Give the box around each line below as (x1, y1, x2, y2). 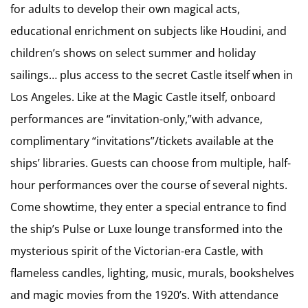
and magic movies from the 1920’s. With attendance (10, 287, 278, 302)
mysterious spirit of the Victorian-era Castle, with (10, 243, 263, 258)
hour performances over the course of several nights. (10, 177, 287, 192)
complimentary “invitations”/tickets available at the (10, 133, 274, 148)
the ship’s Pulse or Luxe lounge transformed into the (10, 221, 283, 236)
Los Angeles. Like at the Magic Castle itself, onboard (10, 89, 276, 104)
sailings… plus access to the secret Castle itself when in (10, 67, 293, 82)
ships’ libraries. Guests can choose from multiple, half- (10, 155, 291, 170)
